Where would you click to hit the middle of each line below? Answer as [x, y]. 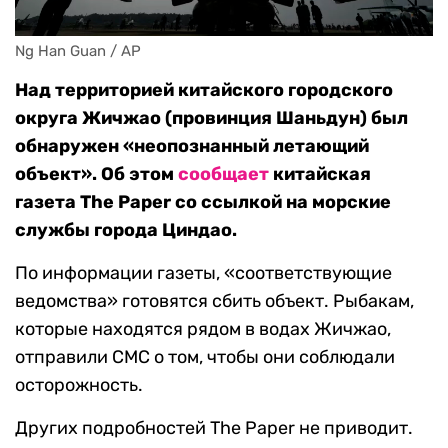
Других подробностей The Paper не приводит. [214, 428]
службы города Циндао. [126, 230]
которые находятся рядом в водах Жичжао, [203, 329]
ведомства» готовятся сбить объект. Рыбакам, [214, 301]
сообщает [223, 174]
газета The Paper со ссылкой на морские [203, 202]
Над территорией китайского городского [204, 90]
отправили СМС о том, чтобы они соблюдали [205, 357]
